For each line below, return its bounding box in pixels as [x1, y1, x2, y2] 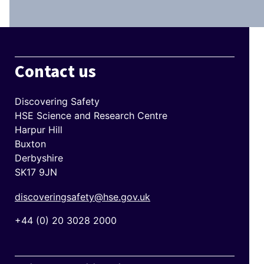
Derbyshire [15, 152, 63, 164]
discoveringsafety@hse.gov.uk [15, 190, 150, 203]
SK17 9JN [15, 166, 57, 179]
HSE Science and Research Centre [15, 110, 167, 122]
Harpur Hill [15, 124, 62, 136]
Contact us [15, 60, 96, 85]
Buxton [15, 138, 46, 150]
